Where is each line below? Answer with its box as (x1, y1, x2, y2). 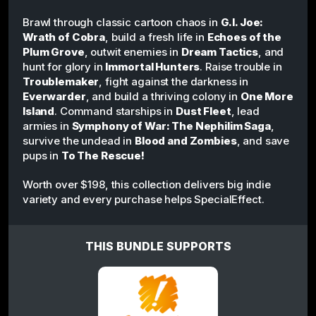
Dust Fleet (175, 104, 231, 118)
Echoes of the (207, 30, 281, 44)
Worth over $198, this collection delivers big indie (23, 177, 271, 191)
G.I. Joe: (220, 15, 264, 29)
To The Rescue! (61, 148, 145, 162)
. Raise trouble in (200, 59, 282, 73)
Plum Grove (23, 44, 85, 59)
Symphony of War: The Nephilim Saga (71, 119, 271, 133)
